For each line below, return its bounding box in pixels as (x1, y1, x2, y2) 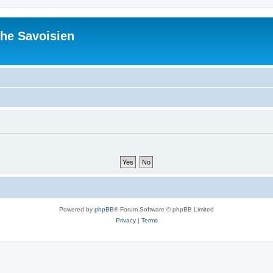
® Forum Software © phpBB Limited (114, 205, 214, 213)
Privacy (115, 216, 136, 224)
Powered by (59, 205, 94, 213)
